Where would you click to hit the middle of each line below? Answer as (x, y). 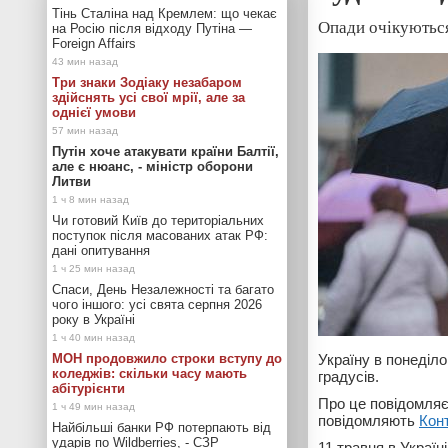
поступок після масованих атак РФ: (160, 235)
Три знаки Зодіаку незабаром (147, 82)
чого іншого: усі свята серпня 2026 (157, 304)
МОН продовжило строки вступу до (167, 358)
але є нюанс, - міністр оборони (152, 166)
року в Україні (93, 319)
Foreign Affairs (94, 43)
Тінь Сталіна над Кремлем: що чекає (164, 13)
